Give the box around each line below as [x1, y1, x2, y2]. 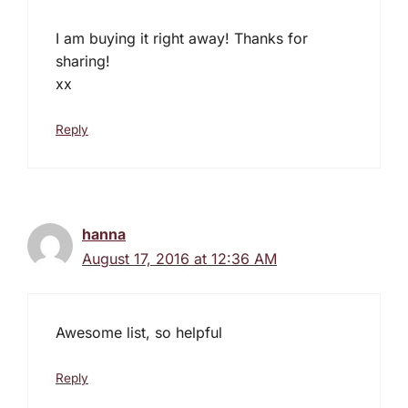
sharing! [56, 51, 110, 70]
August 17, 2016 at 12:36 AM [82, 249, 277, 268]
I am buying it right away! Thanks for [56, 28, 308, 47]
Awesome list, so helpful [56, 322, 222, 342]
